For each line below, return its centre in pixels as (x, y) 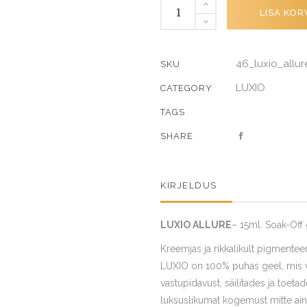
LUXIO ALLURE (196, 225)
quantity (179, 22)
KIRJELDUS (189, 185)
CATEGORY (186, 88)
